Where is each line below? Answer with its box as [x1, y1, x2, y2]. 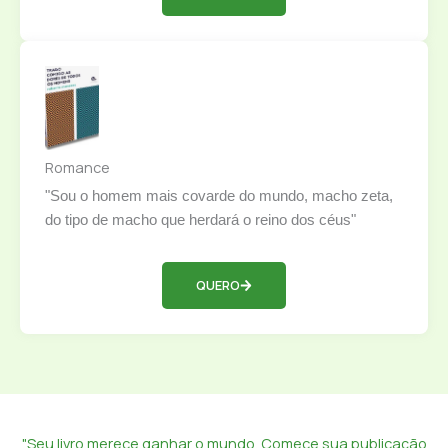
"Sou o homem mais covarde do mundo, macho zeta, [45, 188, 393, 205]
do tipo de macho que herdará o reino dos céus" [45, 212, 356, 229]
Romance [45, 157, 110, 178]
